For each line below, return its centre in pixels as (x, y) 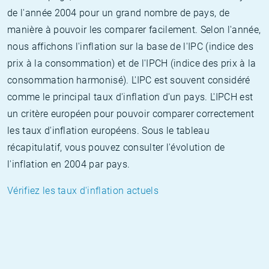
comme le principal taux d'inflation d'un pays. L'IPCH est (130, 97)
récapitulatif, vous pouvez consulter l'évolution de (116, 147)
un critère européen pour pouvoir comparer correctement (131, 114)
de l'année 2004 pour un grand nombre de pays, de (119, 13)
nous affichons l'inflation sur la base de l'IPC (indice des (130, 47)
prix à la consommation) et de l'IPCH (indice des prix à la (132, 63)
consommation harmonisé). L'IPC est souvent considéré (129, 80)
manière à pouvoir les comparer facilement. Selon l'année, (134, 30)
